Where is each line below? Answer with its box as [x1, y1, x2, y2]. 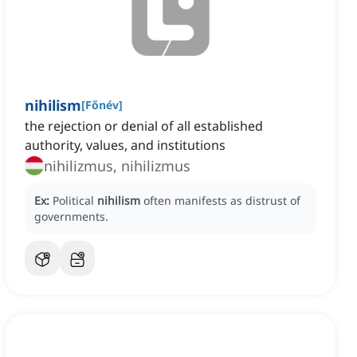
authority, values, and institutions [25, 136, 226, 155]
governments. [34, 209, 108, 225]
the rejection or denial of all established [25, 117, 263, 135]
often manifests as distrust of [143, 193, 300, 209]
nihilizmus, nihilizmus [44, 156, 190, 176]
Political [53, 193, 97, 209]
